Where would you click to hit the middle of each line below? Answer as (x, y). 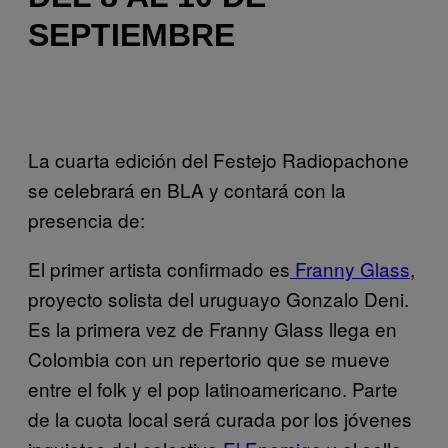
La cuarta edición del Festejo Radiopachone (218, 159)
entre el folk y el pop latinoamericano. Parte (213, 388)
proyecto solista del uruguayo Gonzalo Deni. (218, 298)
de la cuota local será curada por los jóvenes (220, 418)
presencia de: (86, 219)
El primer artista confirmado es (159, 268)
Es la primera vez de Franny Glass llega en (212, 328)
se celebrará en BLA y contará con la (187, 189)
